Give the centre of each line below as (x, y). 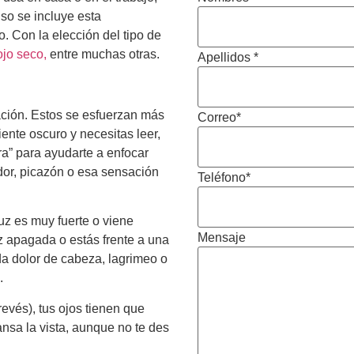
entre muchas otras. (106, 54)
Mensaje (222, 237)
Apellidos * (228, 57)
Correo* (219, 117)
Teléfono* (224, 177)
